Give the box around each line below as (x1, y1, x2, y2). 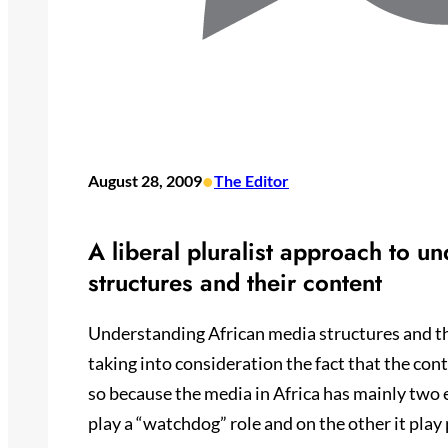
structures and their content (88, 264, 382, 300)
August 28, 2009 (88, 171, 202, 190)
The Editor (214, 171, 289, 190)
